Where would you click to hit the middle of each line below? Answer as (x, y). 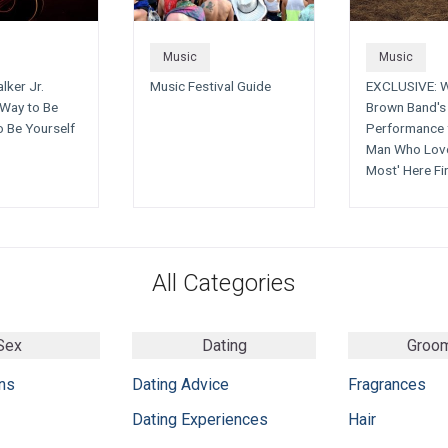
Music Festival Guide (210, 86)
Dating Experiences (200, 419)
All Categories (224, 282)
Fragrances (387, 384)
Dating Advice (180, 384)
